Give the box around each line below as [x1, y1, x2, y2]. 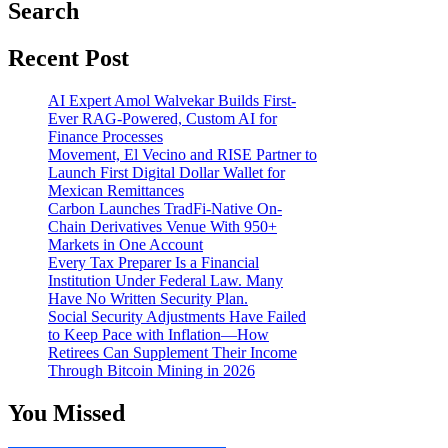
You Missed [8, 399, 125, 426]
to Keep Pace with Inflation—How [48, 325, 269, 343]
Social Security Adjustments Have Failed [48, 307, 306, 325]
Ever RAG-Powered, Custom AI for [48, 109, 277, 127]
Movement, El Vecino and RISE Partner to [48, 145, 317, 163]
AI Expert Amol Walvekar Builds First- [48, 91, 296, 109]
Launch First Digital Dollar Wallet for [48, 163, 285, 181]
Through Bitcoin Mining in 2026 [48, 361, 255, 379]
